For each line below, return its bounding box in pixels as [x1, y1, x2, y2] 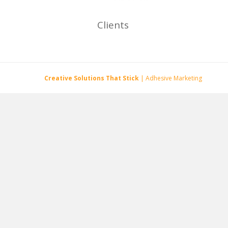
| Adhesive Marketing [139, 73, 202, 82]
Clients [97, 18, 129, 32]
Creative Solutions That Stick [44, 73, 139, 82]
